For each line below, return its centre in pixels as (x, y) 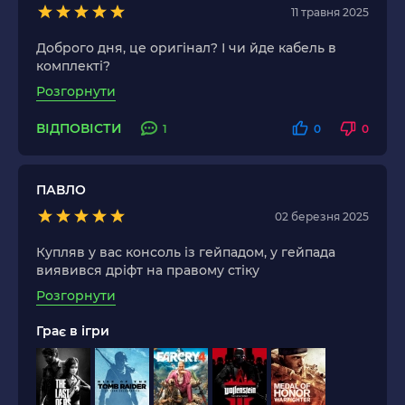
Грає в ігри (73, 331)
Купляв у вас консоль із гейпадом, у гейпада (186, 253)
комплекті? (73, 66)
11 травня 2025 (330, 12)
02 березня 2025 (322, 216)
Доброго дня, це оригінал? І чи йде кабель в (186, 48)
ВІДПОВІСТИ (79, 128)
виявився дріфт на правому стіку (148, 271)
